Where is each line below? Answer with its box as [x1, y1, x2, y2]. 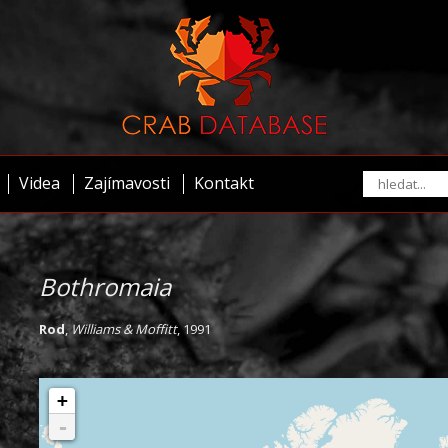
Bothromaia [39, 270, 171, 303]
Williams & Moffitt [71, 320, 177, 338]
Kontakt [194, 172, 254, 194]
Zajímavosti [84, 172, 170, 194]
